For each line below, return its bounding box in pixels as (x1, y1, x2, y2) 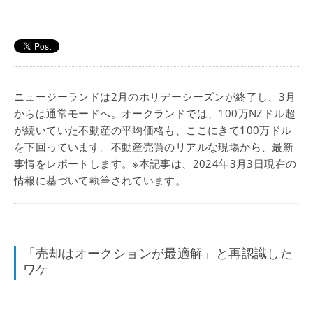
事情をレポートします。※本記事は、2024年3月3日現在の (14, 156, 297, 170)
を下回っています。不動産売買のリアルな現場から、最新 (14, 140, 294, 154)
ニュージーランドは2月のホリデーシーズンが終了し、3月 (14, 89, 296, 103)
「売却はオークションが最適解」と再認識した (23, 247, 293, 261)
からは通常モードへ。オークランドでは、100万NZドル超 (14, 106, 296, 120)
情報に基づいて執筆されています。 (14, 173, 187, 187)
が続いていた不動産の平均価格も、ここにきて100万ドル (14, 123, 292, 137)
